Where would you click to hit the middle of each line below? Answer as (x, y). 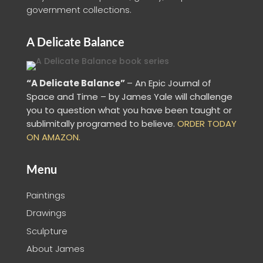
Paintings (45, 195)
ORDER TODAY (207, 123)
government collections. (79, 9)
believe (157, 123)
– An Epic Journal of (169, 83)
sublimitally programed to (82, 123)
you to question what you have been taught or (129, 110)
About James (55, 249)
